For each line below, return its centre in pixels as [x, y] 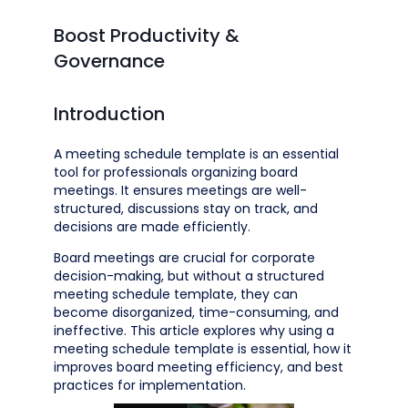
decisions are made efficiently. [152, 227]
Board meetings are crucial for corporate [184, 258]
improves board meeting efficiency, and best [199, 367]
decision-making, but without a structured [189, 276]
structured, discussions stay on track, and [186, 209]
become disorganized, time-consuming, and [196, 312]
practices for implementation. [150, 385]
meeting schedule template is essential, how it [203, 349]
